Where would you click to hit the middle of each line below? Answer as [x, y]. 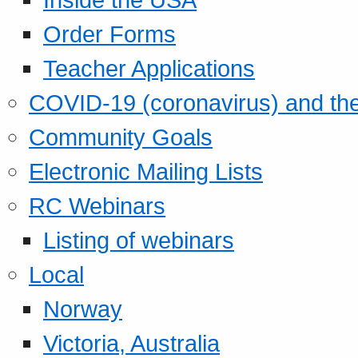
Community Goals [121, 137]
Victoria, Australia [131, 343]
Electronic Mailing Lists [146, 171]
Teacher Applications [149, 68]
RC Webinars [97, 205]
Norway [83, 308]
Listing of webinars [139, 240]
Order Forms [109, 34]
